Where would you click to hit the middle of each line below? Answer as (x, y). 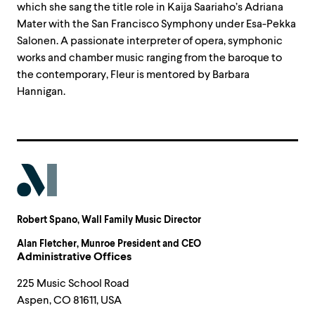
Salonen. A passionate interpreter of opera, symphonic (150, 41)
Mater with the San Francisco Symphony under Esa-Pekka (156, 24)
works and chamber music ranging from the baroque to (149, 58)
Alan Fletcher (47, 244)
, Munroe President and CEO (139, 244)
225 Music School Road (73, 284)
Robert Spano (47, 220)
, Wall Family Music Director (139, 220)
